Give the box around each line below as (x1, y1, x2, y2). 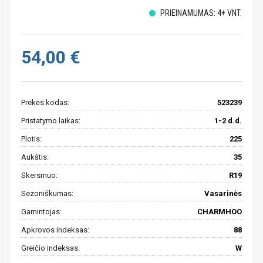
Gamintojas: (21, 207, 62, 216)
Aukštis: (21, 152, 49, 161)
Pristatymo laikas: (21, 116, 80, 125)
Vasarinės (204, 188, 242, 198)
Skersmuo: (21, 170, 58, 180)
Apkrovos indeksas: (21, 225, 89, 234)
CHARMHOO (197, 207, 242, 216)
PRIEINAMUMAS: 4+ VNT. (159, 8, 242, 18)
